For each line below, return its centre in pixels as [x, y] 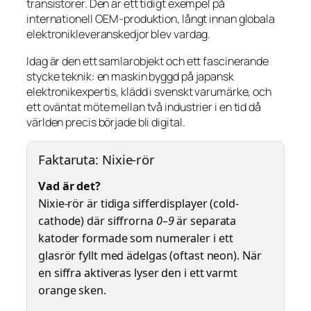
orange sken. [72, 291]
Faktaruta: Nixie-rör [96, 159]
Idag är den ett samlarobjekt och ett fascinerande [148, 61]
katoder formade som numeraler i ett [136, 238]
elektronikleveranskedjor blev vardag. [119, 34]
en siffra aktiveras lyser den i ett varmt [138, 273]
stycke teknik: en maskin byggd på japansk [130, 76]
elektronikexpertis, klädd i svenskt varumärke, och [149, 91]
